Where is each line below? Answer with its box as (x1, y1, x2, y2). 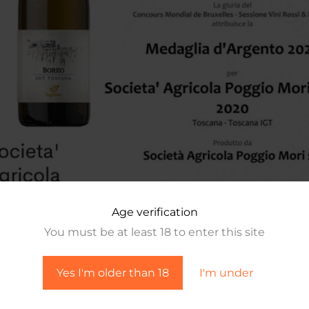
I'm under (199, 266, 253, 279)
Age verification (111, 206, 198, 219)
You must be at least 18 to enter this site (44, 226, 265, 239)
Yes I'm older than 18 (56, 266, 169, 279)
